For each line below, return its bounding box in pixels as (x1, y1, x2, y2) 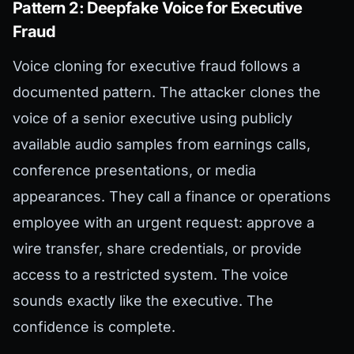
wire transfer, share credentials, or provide (13, 240, 302, 258)
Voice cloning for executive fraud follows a (13, 58, 300, 75)
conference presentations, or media (13, 162, 256, 179)
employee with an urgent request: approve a (13, 214, 314, 232)
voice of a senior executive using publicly (13, 110, 292, 127)
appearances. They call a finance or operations (13, 188, 331, 205)
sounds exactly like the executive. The (13, 292, 273, 310)
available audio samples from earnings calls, (13, 136, 311, 153)
